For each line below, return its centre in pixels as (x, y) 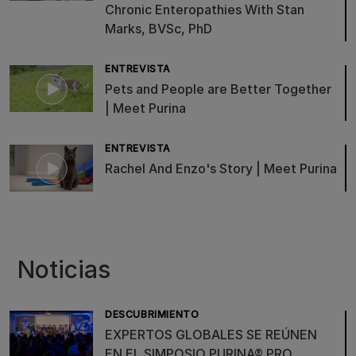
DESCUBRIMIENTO (152, 315)
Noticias (64, 270)
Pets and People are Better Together (218, 89)
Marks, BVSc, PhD (159, 29)
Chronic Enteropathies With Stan (205, 10)
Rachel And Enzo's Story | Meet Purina (221, 168)
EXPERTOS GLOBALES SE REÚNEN (211, 335)
